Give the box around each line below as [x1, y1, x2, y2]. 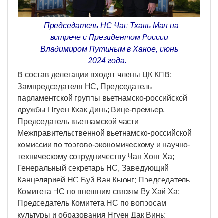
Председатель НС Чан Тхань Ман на [39, 21, 179, 30]
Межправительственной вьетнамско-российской [18, 129, 192, 138]
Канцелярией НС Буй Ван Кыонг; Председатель [18, 176, 190, 184]
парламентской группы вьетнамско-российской [18, 94, 187, 103]
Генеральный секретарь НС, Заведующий [18, 164, 169, 173]
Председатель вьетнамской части [18, 117, 139, 126]
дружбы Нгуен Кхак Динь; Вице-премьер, [18, 106, 165, 114]
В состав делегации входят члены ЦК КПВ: [18, 71, 172, 79]
